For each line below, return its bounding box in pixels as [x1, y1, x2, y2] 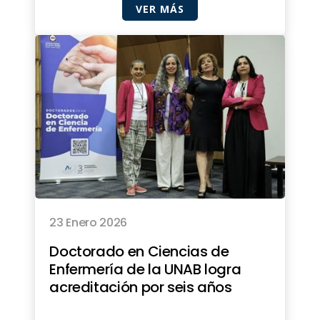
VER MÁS [136, 2, 184, 16]
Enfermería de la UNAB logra [49, 259, 241, 280]
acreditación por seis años [49, 277, 232, 298]
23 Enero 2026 [49, 214, 128, 231]
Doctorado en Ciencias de [49, 241, 229, 262]
